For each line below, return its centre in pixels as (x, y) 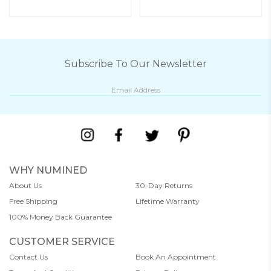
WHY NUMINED (48, 170)
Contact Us (28, 256)
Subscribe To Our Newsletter (135, 64)
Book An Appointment (176, 256)
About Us (25, 185)
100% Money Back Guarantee (60, 217)
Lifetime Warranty (168, 201)
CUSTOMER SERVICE (62, 241)
